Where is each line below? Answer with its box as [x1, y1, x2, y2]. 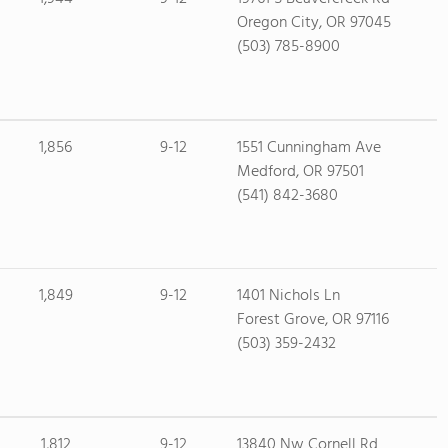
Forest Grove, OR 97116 [236, 307, 389, 333]
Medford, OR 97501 [236, 159, 364, 185]
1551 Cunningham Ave [236, 135, 381, 161]
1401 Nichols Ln [236, 283, 340, 309]
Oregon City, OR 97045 [236, 10, 391, 36]
